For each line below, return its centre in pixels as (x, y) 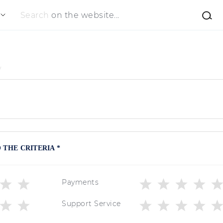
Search (36, 15)
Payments (80, 182)
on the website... (85, 15)
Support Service (91, 204)
